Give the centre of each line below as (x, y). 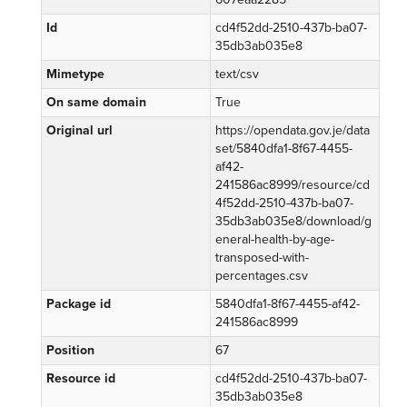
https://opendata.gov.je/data (293, 130)
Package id (79, 304)
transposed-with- (262, 258)
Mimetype (75, 74)
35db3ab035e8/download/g (293, 221)
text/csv (237, 74)
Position (70, 350)
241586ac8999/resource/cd (293, 185)
